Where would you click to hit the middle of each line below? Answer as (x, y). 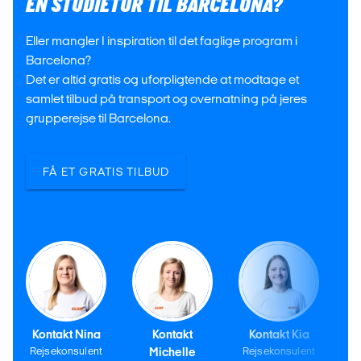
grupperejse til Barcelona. (98, 118)
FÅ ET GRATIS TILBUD (106, 172)
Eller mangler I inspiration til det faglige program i (162, 41)
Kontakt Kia (279, 334)
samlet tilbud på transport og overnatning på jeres (166, 99)
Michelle (172, 352)
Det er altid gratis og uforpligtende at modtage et (162, 79)
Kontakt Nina (66, 334)
